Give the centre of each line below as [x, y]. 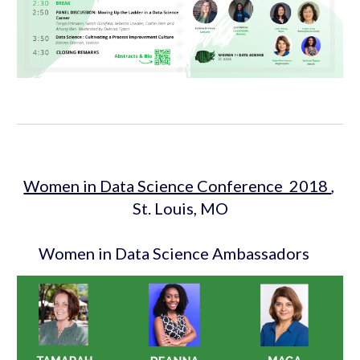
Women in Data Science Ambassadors [174, 253]
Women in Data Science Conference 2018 [178, 186]
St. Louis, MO [180, 208]
